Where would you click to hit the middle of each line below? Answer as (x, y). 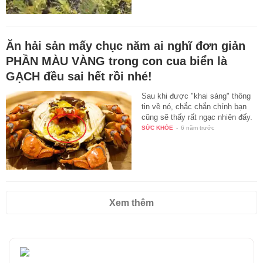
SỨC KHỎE (158, 128)
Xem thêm (131, 203)
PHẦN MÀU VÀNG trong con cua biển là (117, 61)
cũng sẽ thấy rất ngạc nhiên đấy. (197, 117)
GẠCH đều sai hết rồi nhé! (79, 77)
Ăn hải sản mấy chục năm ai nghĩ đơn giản (126, 46)
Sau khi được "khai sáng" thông (196, 96)
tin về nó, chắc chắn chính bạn (194, 107)
